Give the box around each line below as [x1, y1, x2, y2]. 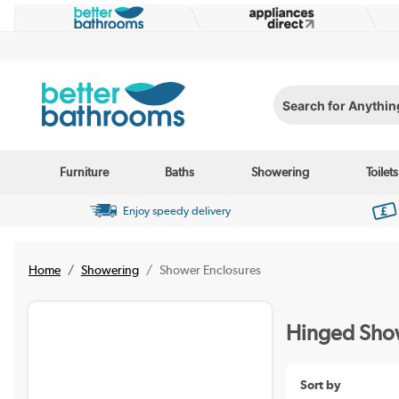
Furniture [59, 164, 109, 181]
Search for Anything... [273, 103, 395, 118]
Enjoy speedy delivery [122, 204, 231, 218]
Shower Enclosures [159, 262, 261, 277]
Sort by [299, 377, 341, 392]
